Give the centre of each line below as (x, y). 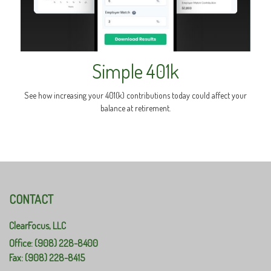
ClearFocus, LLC (38, 225)
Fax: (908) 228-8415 (47, 257)
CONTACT (31, 199)
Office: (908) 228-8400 (54, 243)
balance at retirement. (135, 108)
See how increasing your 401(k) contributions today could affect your (135, 95)
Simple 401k (135, 71)
